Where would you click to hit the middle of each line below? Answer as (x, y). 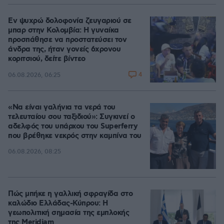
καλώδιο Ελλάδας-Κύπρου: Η (58, 203)
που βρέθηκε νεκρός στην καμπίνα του (75, 136)
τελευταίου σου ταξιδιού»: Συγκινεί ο (71, 117)
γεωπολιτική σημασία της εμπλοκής (68, 213)
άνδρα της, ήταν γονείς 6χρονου (64, 49)
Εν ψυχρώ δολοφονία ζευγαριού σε (70, 21)
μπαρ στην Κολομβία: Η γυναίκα (63, 30)
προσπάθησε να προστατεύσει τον (67, 40)
